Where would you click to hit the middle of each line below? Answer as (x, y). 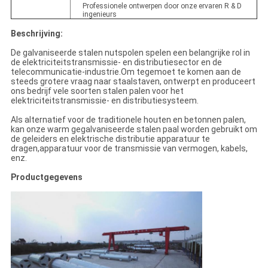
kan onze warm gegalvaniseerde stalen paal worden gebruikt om (134, 130)
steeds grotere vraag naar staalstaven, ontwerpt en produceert (133, 82)
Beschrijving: (36, 34)
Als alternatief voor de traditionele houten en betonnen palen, (128, 120)
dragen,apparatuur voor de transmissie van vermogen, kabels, (129, 149)
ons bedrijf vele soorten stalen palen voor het (97, 91)
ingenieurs (99, 15)
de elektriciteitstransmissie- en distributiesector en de (116, 63)
